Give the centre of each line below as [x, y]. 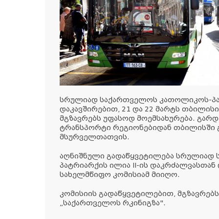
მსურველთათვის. [95, 137]
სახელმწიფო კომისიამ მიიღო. [120, 175]
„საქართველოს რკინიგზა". [113, 203]
